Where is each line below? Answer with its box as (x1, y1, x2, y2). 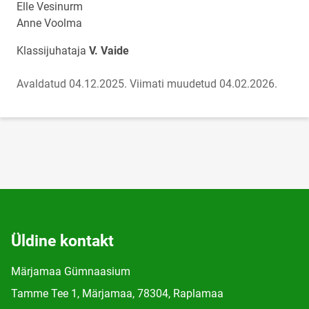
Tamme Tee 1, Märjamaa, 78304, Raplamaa (11, 287, 223, 300)
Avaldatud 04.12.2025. (17, 77, 127, 90)
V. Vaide (89, 44, 129, 57)
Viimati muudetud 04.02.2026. (130, 77, 277, 90)
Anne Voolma (17, 17, 82, 30)
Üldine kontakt (11, 232, 114, 250)
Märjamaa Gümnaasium (11, 265, 130, 278)
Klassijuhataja (17, 44, 89, 57)
